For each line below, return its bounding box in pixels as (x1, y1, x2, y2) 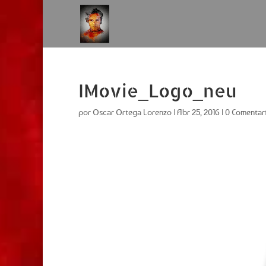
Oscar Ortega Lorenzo (93, 107, 172, 117)
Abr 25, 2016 (177, 107, 220, 117)
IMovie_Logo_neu (78, 79, 237, 102)
